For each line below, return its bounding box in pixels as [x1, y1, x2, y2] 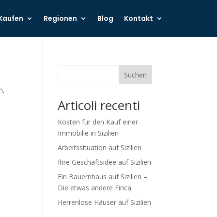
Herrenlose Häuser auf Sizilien [58, 198, 152, 207]
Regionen [44, 14, 77, 23]
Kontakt [124, 14, 153, 23]
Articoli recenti [58, 96, 140, 114]
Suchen [124, 70, 147, 79]
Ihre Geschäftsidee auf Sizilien [58, 157, 152, 167]
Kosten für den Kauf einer [58, 117, 139, 126]
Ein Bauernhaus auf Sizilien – [58, 172, 148, 181]
